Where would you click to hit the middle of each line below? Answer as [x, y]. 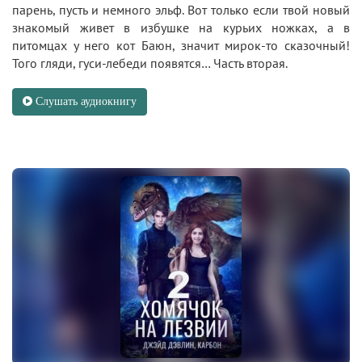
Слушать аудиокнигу [84, 102]
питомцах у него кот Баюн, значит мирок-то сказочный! [181, 46]
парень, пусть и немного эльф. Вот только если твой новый [181, 10]
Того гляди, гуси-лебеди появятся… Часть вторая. [150, 63]
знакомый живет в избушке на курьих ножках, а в [181, 28]
